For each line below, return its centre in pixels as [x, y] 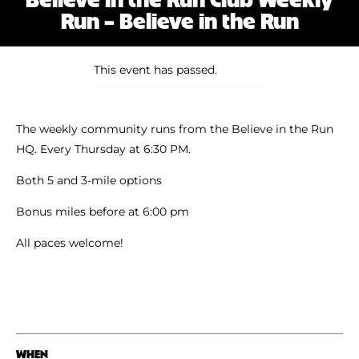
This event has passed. [155, 69]
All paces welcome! [70, 242]
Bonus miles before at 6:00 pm [103, 211]
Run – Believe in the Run [179, 19]
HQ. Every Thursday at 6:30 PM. [103, 149]
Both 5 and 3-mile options [89, 180]
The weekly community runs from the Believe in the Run [175, 129]
